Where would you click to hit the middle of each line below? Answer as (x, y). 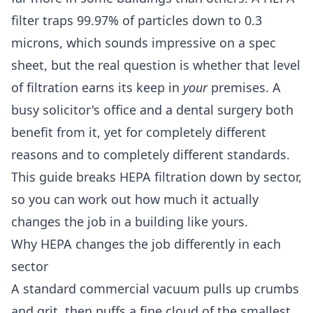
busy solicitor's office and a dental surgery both (152, 110)
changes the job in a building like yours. (130, 222)
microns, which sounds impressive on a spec (144, 43)
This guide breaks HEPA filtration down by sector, (156, 177)
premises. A (244, 88)
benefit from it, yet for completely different (139, 132)
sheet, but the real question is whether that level (156, 65)
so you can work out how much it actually (135, 199)
